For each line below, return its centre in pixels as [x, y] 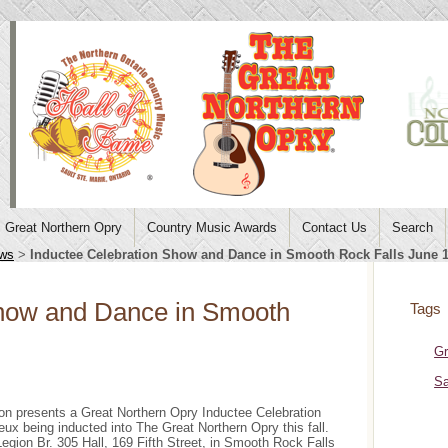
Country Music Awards [212, 227]
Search [412, 227]
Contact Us [334, 227]
